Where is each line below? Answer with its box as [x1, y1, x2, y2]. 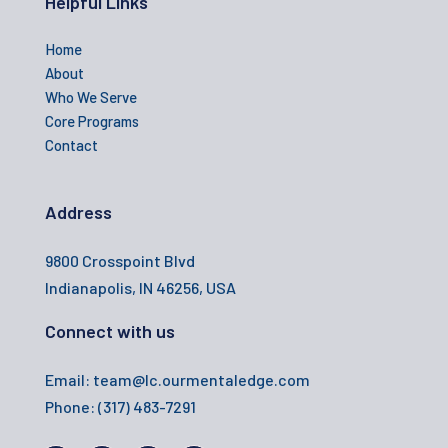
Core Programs [45, 111, 139, 130]
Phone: [45, 396, 98, 416]
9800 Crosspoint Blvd [45, 250, 195, 270]
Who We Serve [45, 87, 137, 106]
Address [45, 200, 112, 223]
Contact [45, 135, 98, 154]
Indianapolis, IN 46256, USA [45, 277, 236, 297]
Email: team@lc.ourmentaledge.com [45, 369, 310, 389]
